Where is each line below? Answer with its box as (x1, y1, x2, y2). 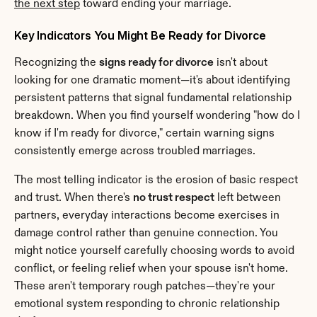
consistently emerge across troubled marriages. (14, 145, 255, 157)
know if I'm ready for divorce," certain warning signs (14, 127, 275, 139)
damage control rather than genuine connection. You (14, 227, 278, 239)
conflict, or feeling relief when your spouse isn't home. (14, 263, 288, 275)
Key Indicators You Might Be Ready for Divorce (14, 28, 266, 42)
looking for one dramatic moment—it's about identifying (14, 74, 290, 86)
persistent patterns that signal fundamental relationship (14, 92, 292, 104)
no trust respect (133, 192, 214, 204)
